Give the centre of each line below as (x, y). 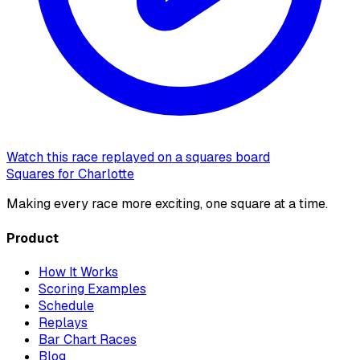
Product (33, 238)
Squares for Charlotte (70, 174)
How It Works (78, 272)
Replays (63, 322)
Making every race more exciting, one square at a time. (167, 204)
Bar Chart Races (88, 339)
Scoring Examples (92, 288)
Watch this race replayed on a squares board (138, 157)
